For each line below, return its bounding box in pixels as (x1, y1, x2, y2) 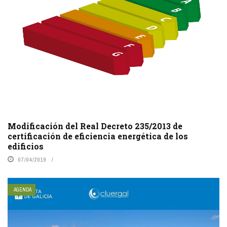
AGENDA (14, 186, 31, 193)
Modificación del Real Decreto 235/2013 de (8, 120, 182, 131)
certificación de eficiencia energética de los (8, 130, 188, 141)
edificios (8, 140, 44, 152)
